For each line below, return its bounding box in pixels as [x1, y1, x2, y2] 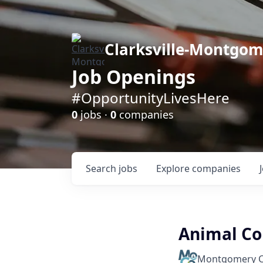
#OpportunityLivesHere [72, 88, 230, 107]
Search [86, 162, 119, 175]
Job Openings [72, 64, 195, 89]
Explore [156, 162, 192, 175]
